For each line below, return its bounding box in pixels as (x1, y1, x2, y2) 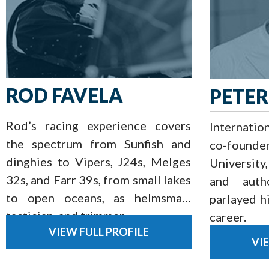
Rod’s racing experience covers (6, 118, 191, 133)
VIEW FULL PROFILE (48, 225, 149, 239)
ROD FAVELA (6, 83, 123, 107)
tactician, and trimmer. (6, 208, 128, 223)
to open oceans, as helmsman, (6, 190, 191, 205)
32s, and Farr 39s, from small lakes (6, 172, 191, 187)
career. (209, 209, 246, 224)
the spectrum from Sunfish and (6, 136, 191, 151)
